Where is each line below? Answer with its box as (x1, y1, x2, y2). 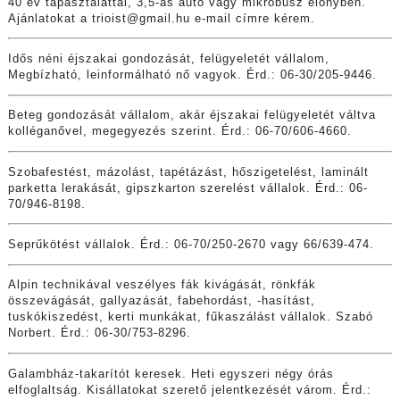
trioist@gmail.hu (91, 12, 190, 25)
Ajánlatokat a (7, 12, 92, 25)
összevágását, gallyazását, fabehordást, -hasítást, (7, 295, 315, 308)
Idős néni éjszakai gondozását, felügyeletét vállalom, (7, 52, 329, 65)
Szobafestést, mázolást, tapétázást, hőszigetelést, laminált (7, 165, 369, 179)
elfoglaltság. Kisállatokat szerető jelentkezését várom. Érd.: (7, 383, 371, 396)
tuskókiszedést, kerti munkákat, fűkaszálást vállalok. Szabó (7, 311, 373, 324)
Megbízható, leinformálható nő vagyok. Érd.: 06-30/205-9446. (7, 68, 377, 81)
